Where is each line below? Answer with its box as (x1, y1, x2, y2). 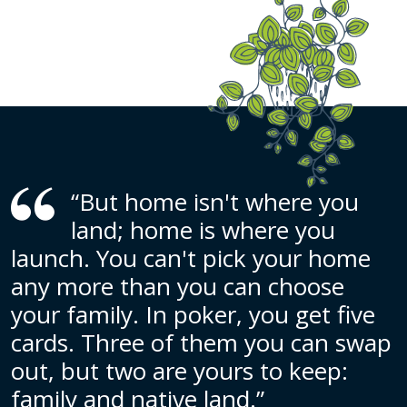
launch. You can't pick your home (11, 241, 371, 274)
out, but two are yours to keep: (11, 353, 348, 387)
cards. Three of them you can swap (11, 325, 392, 359)
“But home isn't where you (71, 184, 360, 218)
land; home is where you (71, 213, 336, 246)
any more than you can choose (11, 269, 344, 303)
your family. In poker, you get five (11, 297, 375, 331)
